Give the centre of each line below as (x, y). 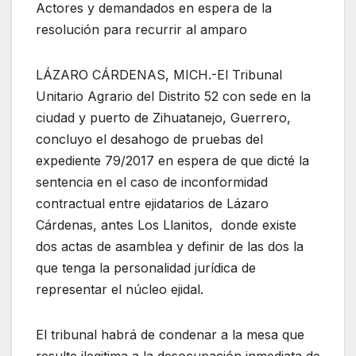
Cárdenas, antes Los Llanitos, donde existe (166, 225)
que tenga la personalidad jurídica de (146, 268)
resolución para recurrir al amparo (141, 30)
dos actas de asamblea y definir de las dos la (170, 247)
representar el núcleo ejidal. (120, 290)
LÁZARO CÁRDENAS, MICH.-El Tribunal (159, 75)
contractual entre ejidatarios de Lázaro (152, 204)
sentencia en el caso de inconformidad (152, 182)
